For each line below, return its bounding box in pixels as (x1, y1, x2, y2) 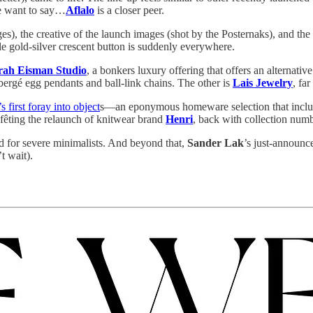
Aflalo (66, 3, 94, 16)
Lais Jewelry (233, 76, 293, 89)
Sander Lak (187, 136, 244, 149)
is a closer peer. (94, 3, 164, 16)
